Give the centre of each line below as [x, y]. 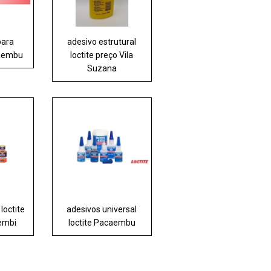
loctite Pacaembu [102, 223]
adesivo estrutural [102, 42]
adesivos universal [102, 210]
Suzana [102, 69]
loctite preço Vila [102, 55]
